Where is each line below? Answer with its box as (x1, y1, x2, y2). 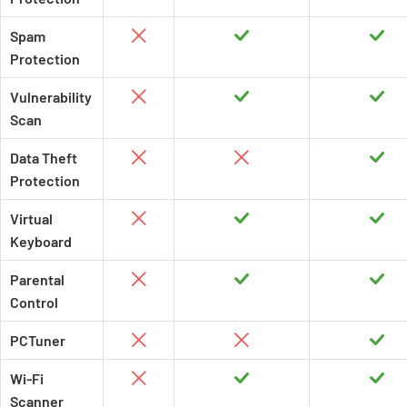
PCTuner (10, 331, 65, 349)
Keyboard (10, 232, 72, 250)
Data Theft (10, 148, 77, 166)
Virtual (10, 209, 53, 227)
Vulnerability (10, 87, 92, 105)
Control (10, 293, 58, 311)
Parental (10, 270, 65, 288)
